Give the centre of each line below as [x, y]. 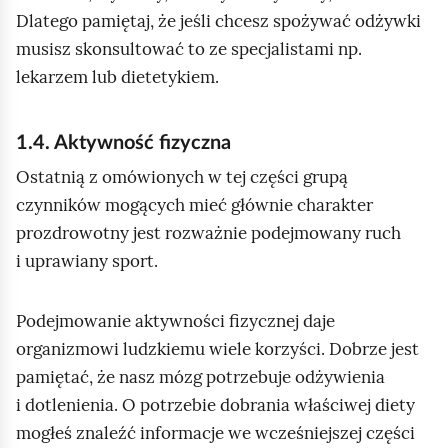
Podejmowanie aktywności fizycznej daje [175, 321]
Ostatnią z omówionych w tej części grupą [182, 177]
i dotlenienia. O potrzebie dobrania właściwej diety [215, 405]
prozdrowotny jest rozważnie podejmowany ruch [208, 233]
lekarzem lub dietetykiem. [117, 77]
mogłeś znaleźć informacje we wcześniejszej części [215, 433]
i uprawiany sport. [87, 261]
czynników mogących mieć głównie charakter [194, 205]
